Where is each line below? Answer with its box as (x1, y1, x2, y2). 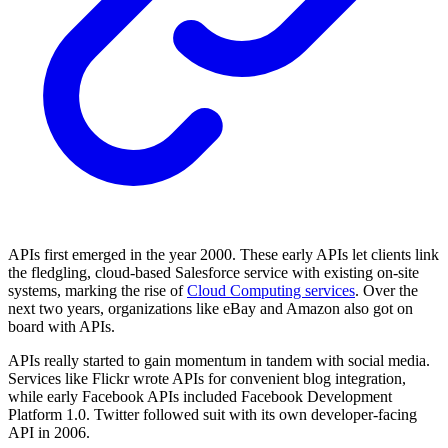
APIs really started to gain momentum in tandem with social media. (8, 352, 430, 370)
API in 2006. (8, 424, 90, 442)
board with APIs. (8, 318, 115, 336)
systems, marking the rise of (8, 282, 187, 300)
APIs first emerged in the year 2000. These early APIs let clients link (8, 246, 439, 264)
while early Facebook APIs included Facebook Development (8, 388, 392, 406)
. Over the (355, 282, 418, 300)
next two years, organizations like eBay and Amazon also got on (8, 300, 413, 318)
